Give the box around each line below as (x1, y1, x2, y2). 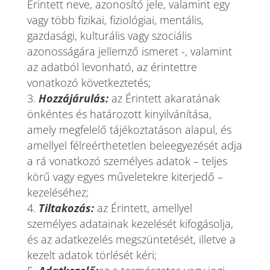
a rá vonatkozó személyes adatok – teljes (27, 154, 227, 168)
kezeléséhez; (27, 185, 89, 199)
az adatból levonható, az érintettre (27, 60, 197, 74)
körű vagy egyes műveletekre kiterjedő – (27, 169, 223, 184)
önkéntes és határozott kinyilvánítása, (27, 107, 212, 121)
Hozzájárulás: (38, 91, 108, 105)
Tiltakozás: (38, 201, 94, 215)
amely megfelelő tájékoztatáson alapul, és (27, 122, 231, 137)
